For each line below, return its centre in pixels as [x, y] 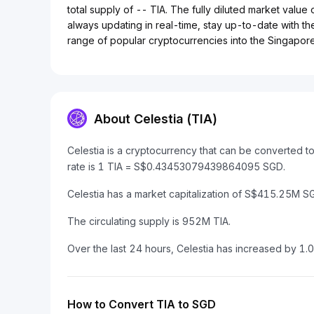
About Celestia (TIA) [156, 118]
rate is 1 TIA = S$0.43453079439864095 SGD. [176, 166]
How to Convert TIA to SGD [142, 304]
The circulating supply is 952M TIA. [149, 221]
